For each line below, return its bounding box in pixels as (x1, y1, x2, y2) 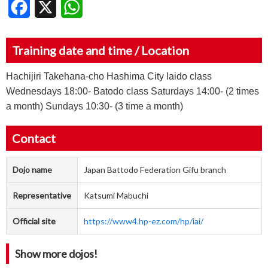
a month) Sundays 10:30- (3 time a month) (6, 101, 183, 112)
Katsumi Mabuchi (84, 190, 148, 201)
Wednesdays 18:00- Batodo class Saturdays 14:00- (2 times (6, 86, 259, 97)
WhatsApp (83, 2, 127, 13)
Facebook (30, 2, 72, 13)
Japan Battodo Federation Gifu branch (84, 165, 226, 175)
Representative (13, 190, 71, 201)
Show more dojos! (15, 247, 98, 261)
